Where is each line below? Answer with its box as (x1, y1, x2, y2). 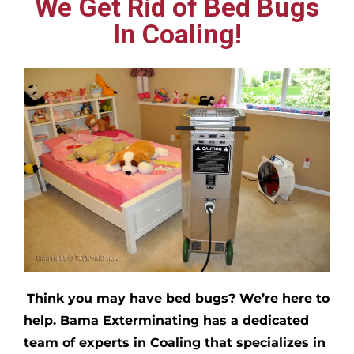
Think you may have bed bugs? (27, 290, 239, 306)
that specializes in (205, 334, 326, 350)
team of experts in (24, 334, 150, 350)
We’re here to (239, 290, 330, 306)
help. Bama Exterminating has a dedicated (24, 312, 309, 328)
